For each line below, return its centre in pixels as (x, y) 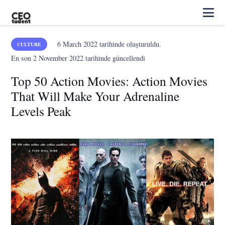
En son (22, 58)
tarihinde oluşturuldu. (129, 44)
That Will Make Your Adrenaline (95, 96)
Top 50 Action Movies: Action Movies (109, 81)
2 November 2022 (59, 58)
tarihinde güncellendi (115, 58)
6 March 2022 (77, 44)
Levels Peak (41, 111)
